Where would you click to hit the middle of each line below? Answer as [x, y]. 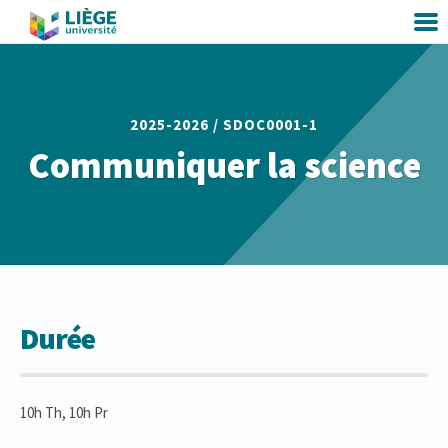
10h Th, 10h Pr [64, 412]
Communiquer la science [224, 165]
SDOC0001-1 [270, 124]
